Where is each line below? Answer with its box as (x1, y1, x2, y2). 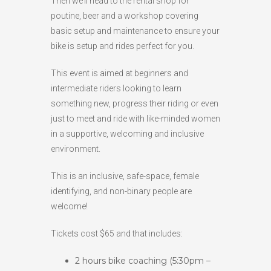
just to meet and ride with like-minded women (51, 113, 220, 123)
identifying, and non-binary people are (51, 186, 192, 196)
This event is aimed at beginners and (51, 68, 188, 78)
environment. (51, 143, 100, 154)
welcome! (51, 201, 88, 211)
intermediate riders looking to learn (51, 83, 181, 93)
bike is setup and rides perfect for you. (51, 41, 194, 51)
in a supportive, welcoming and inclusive (51, 128, 204, 139)
